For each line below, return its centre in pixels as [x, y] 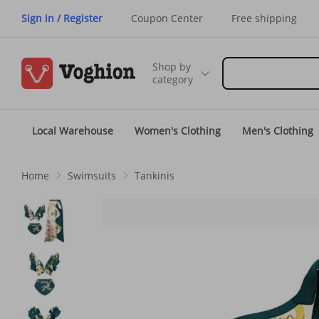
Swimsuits [92, 175]
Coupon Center [167, 18]
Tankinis [155, 175]
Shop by [172, 67]
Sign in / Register [62, 18]
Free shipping [264, 18]
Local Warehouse [73, 131]
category [173, 79]
